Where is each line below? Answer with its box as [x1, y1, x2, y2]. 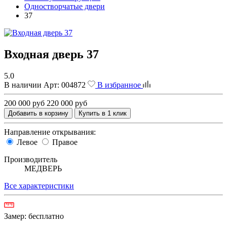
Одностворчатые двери [24, 2, 105, 11]
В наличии [4, 80, 42, 89]
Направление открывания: [4, 127, 96, 136]
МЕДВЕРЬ [24, 164, 62, 173]
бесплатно [28, 211, 64, 220]
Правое [50, 137, 78, 146]
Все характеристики [4, 181, 74, 190]
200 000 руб [4, 98, 45, 107]
